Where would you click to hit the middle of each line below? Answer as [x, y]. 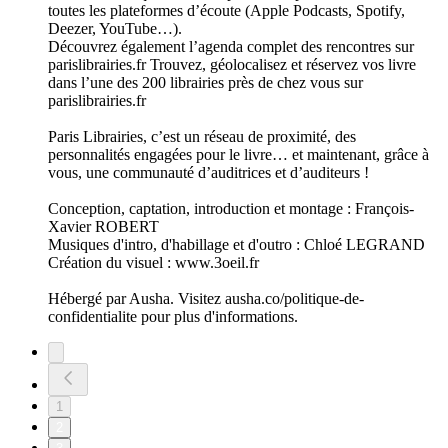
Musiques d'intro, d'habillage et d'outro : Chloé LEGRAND [236, 245]
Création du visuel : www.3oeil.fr [153, 263]
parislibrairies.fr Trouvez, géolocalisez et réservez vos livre [232, 65]
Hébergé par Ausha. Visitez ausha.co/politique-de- [206, 299]
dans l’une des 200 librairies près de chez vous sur [205, 83]
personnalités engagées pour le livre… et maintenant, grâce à [238, 155]
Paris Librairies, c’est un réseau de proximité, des [202, 137]
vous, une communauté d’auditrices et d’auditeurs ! [208, 173]
